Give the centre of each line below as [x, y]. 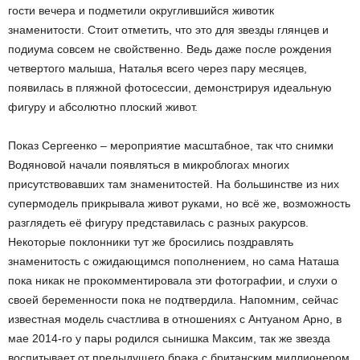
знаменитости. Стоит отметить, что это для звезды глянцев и [168, 30]
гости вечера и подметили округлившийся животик [141, 10]
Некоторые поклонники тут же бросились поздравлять [151, 242]
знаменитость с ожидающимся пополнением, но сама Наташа [174, 261]
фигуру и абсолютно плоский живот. [103, 107]
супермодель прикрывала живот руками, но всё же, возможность [179, 203]
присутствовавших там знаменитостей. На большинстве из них [174, 184]
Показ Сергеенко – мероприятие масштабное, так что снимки [171, 145]
